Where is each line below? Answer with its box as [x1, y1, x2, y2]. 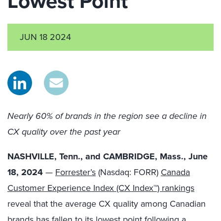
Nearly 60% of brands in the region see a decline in [7, 110, 207, 122]
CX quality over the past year [7, 125, 120, 138]
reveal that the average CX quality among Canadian [7, 197, 206, 210]
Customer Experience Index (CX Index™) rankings [7, 182, 194, 194]
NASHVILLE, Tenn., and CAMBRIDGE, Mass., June [7, 150, 208, 163]
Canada [161, 166, 190, 179]
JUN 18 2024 [20, 31, 71, 43]
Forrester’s [55, 166, 96, 179]
